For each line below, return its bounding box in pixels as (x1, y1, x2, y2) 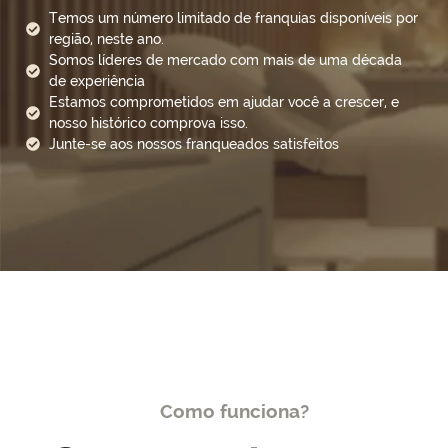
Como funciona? (159, 399, 309, 422)
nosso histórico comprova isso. (48, 114, 252, 131)
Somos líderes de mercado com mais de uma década (48, 51, 402, 68)
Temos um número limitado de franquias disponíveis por (48, 9, 418, 26)
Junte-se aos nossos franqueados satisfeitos (48, 135, 339, 152)
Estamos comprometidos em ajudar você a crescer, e (48, 93, 399, 110)
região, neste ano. (48, 30, 164, 47)
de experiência (48, 72, 145, 89)
